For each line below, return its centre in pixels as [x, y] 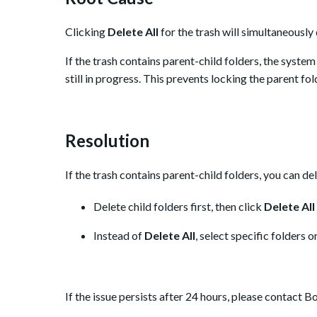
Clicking [86, 32]
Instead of [119, 236]
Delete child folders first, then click [179, 207]
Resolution [107, 141]
